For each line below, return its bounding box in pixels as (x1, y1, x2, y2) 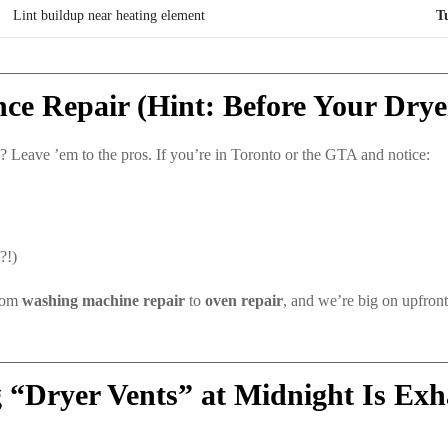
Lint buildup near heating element (12, 8, 205, 24)
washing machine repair (22, 292, 185, 310)
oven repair (205, 292, 283, 310)
